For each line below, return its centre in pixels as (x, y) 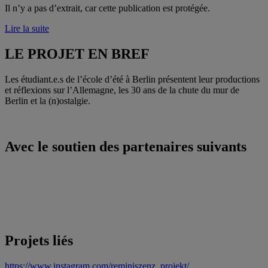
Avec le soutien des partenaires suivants (126, 147)
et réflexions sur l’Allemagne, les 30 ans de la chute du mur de (122, 90)
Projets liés (39, 240)
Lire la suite (27, 29)
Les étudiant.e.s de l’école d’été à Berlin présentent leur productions (132, 80)
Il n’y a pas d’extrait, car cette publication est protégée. (107, 8)
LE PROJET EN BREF (77, 54)
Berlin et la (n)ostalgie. (48, 101)
